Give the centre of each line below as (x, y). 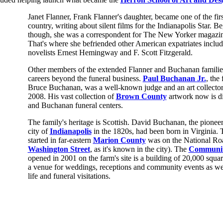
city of (39, 131)
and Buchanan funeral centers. (75, 105)
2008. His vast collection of (72, 96)
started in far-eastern (60, 140)
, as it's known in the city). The (139, 149)
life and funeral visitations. (69, 176)
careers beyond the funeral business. (85, 78)
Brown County (141, 96)
